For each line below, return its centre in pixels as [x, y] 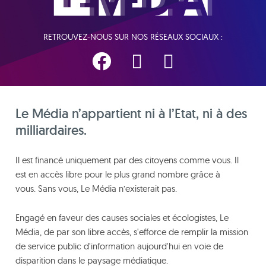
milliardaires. [51, 130]
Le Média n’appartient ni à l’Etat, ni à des [131, 113]
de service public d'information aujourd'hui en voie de [119, 246]
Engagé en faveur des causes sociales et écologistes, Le [122, 217]
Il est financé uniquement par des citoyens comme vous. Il [127, 160]
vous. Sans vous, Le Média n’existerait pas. [96, 188]
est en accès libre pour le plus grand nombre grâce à [118, 174]
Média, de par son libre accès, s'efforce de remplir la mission [132, 232]
